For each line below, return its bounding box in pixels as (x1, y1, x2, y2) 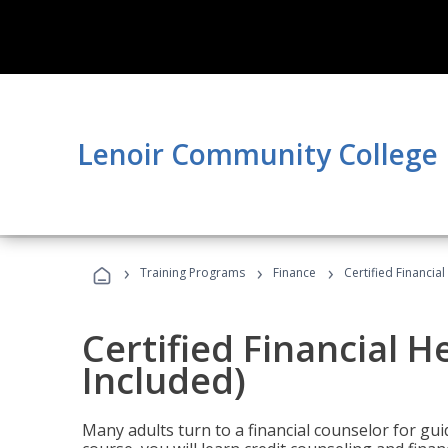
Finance (273, 264, 316, 281)
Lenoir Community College (77, 135, 438, 173)
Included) (82, 356, 246, 405)
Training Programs (140, 264, 245, 281)
